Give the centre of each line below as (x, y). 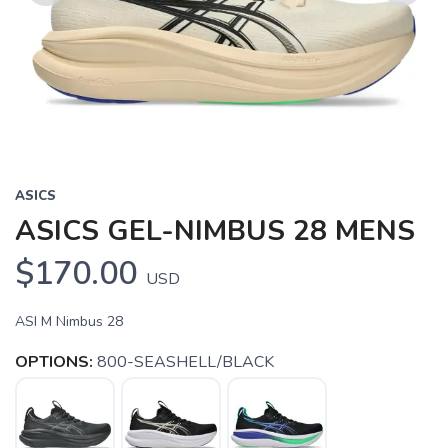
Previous (57, 17)
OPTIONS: (54, 362)
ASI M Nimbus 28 (69, 322)
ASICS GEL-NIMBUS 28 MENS (215, 231)
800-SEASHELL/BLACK (185, 362)
